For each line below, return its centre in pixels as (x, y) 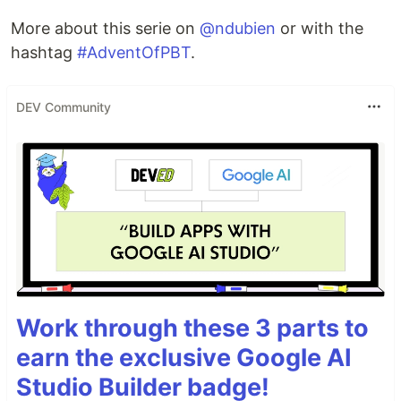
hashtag (44, 52)
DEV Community (64, 107)
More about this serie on (105, 28)
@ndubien (238, 28)
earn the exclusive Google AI (184, 357)
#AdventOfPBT (134, 52)
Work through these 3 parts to (192, 328)
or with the (320, 28)
